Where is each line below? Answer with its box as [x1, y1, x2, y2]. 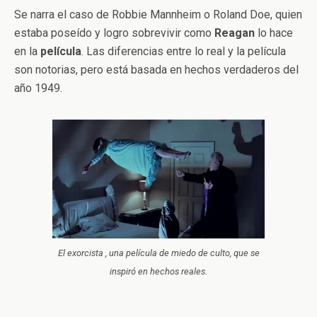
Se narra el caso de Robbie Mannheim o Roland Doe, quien [14, 7, 302, 21]
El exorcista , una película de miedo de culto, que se [57, 248, 260, 259]
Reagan [214, 25, 255, 40]
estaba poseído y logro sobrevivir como [14, 25, 214, 40]
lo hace [255, 25, 293, 40]
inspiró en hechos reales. [110, 266, 207, 277]
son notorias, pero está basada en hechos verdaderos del [14, 62, 299, 76]
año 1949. [14, 81, 62, 95]
